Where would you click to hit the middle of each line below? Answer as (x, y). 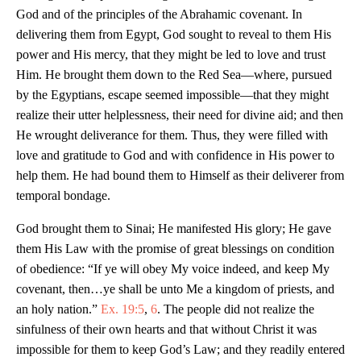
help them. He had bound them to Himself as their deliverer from (180, 176)
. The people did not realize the (236, 309)
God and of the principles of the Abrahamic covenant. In (159, 15)
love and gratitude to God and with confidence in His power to (175, 156)
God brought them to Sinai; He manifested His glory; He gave (174, 229)
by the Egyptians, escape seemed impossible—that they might (172, 95)
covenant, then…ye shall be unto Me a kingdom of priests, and (175, 289)
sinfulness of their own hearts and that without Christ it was (166, 330)
